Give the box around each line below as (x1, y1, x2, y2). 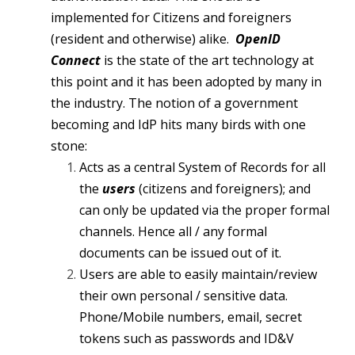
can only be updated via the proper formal (79, 201, 330, 219)
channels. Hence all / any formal (79, 223, 267, 240)
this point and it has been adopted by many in (51, 73, 322, 90)
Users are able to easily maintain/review (79, 265, 317, 283)
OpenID (235, 30, 281, 48)
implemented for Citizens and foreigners (51, 9, 292, 26)
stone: (51, 137, 87, 155)
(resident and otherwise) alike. (51, 30, 235, 48)
